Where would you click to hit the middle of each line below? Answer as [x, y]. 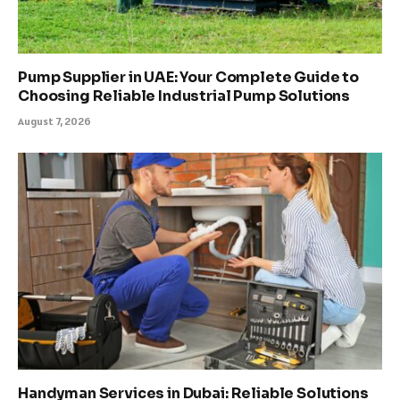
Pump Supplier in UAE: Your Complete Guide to [188, 78]
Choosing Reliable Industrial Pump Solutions [184, 96]
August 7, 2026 [54, 121]
